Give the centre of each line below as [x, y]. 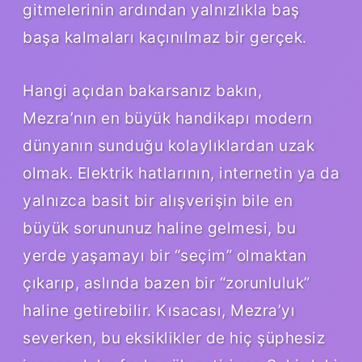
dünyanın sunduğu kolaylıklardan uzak [168, 146]
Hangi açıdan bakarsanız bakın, [142, 91]
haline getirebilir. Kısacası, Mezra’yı [159, 311]
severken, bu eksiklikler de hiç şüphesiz [174, 338]
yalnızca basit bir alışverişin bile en [158, 201]
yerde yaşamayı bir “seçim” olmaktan [165, 256]
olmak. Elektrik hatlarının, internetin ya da [181, 173]
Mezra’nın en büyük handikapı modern [168, 118]
